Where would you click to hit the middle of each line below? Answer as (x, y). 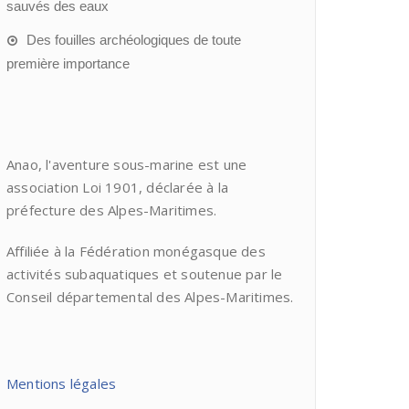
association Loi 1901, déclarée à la (117, 187)
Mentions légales (62, 383)
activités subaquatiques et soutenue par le (145, 274)
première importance (68, 63)
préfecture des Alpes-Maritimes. (112, 210)
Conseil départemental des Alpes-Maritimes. (150, 297)
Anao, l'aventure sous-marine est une (127, 164)
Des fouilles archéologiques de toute (134, 40)
